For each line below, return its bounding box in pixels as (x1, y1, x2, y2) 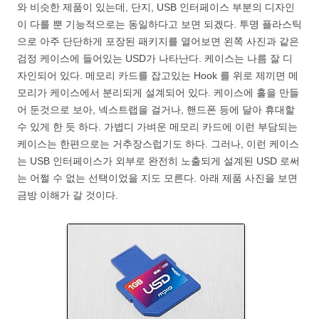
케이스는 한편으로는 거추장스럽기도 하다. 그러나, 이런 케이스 (17, 137, 299, 150)
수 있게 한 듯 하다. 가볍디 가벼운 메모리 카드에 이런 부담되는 (17, 120, 298, 132)
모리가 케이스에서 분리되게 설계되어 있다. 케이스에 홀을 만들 (17, 86, 299, 98)
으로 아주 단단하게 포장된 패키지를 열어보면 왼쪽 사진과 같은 (17, 35, 299, 47)
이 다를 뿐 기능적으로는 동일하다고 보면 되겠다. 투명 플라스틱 (17, 18, 302, 30)
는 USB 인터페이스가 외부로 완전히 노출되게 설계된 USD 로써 (17, 155, 300, 167)
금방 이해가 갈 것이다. (17, 189, 118, 201)
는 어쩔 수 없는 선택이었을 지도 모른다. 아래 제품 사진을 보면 (17, 172, 298, 184)
